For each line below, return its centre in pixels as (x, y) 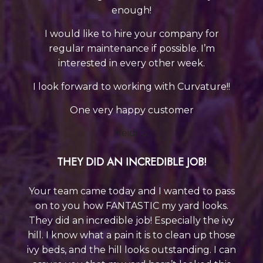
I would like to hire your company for (131, 33)
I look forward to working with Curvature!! (131, 86)
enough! (131, 10)
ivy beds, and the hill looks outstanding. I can (131, 249)
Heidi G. (131, 133)
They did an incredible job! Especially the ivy (131, 220)
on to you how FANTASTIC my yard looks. (131, 205)
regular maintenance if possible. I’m (131, 48)
